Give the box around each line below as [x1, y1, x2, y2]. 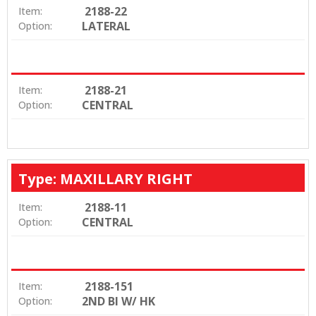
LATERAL [82, 18, 130, 34]
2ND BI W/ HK [82, 293, 155, 309]
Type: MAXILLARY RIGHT [18, 169, 193, 188]
